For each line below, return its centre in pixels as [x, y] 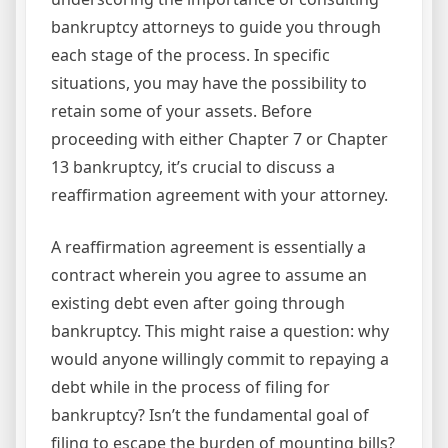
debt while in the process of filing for [190, 387]
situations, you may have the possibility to [209, 83]
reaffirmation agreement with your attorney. [219, 195]
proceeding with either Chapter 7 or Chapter [219, 139]
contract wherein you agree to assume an [209, 275]
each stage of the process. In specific [190, 55]
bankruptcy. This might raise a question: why [220, 331]
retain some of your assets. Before [181, 111]
